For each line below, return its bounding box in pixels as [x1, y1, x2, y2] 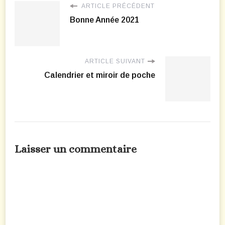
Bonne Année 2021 [70, 16, 139, 25]
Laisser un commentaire [15, 143, 137, 156]
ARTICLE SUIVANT [85, 58, 145, 65]
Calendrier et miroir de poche [44, 71, 155, 80]
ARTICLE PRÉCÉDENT [80, 3, 155, 10]
